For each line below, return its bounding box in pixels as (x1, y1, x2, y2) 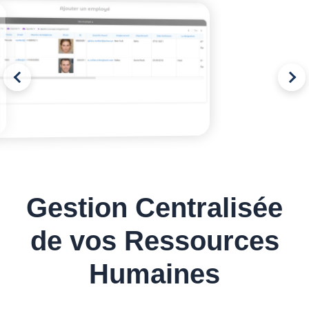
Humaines (89, 259, 220, 289)
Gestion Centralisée (26, 192, 283, 223)
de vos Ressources (30, 226, 279, 256)
